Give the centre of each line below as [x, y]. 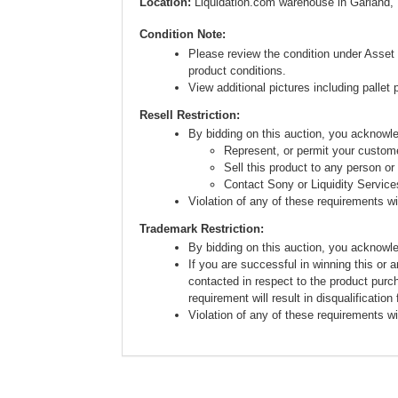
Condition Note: [183, 34]
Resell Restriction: [190, 115]
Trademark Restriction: [202, 228]
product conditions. [237, 70]
